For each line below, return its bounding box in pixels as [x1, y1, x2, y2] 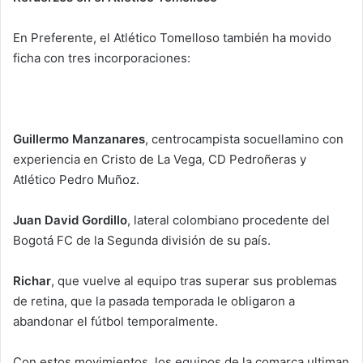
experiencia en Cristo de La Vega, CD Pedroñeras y [13, 151, 306, 167]
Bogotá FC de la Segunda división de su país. [13, 232, 271, 248]
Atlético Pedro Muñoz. [13, 171, 139, 187]
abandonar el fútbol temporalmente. [13, 313, 218, 329]
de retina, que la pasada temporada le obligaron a [13, 293, 295, 309]
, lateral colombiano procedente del [127, 211, 330, 228]
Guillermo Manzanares [13, 130, 145, 147]
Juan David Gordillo [13, 211, 127, 228]
